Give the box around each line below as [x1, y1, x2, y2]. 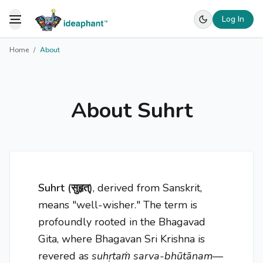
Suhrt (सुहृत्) [38, 181, 93, 195]
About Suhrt [70, 96, 193, 125]
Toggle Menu [14, 19, 69, 32]
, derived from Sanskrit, [93, 181, 202, 195]
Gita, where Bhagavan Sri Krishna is [38, 232, 205, 246]
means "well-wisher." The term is [38, 198, 197, 212]
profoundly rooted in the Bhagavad [38, 215, 205, 229]
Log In [222, 13, 244, 25]
